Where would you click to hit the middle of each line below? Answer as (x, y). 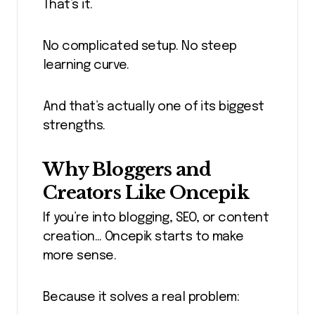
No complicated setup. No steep (140, 46)
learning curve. (86, 65)
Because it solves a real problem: (141, 298)
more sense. (80, 256)
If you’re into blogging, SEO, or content (156, 218)
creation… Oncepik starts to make (143, 237)
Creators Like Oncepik (146, 192)
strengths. (74, 126)
